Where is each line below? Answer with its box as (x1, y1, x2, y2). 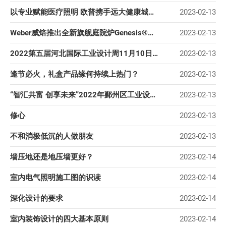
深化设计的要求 (10, 194, 63, 203)
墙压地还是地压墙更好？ (10, 152, 93, 162)
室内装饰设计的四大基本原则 (10, 214, 108, 224)
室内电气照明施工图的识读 (10, 173, 101, 183)
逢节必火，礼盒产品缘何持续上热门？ (10, 70, 139, 79)
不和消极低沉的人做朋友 (10, 132, 93, 141)
